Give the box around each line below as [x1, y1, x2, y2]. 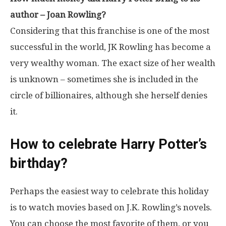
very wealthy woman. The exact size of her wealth [10, 58, 215, 68]
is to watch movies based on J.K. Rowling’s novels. [10, 202, 212, 212]
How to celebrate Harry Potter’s [10, 136, 207, 152]
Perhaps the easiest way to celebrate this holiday [10, 186, 209, 196]
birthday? [10, 155, 68, 172]
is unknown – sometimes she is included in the [10, 74, 198, 84]
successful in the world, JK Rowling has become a [10, 41, 211, 52]
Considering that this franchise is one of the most [10, 25, 209, 36]
